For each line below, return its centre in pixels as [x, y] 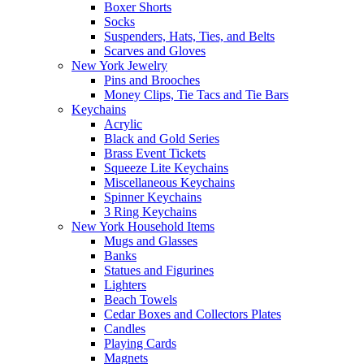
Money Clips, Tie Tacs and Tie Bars [196, 95]
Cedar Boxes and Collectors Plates [193, 314]
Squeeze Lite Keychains [166, 168]
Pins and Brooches [152, 80]
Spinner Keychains [153, 197]
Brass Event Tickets [155, 153]
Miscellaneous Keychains [169, 182]
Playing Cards [140, 343]
